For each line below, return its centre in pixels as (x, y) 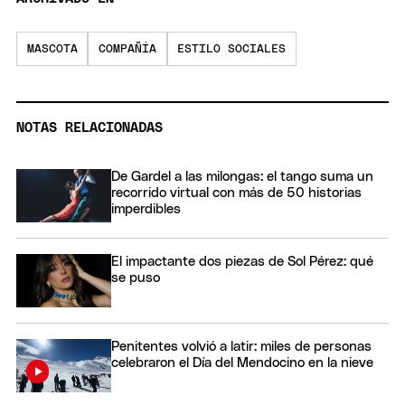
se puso (136, 278)
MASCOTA (52, 49)
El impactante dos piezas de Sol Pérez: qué (242, 261)
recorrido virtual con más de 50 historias (236, 193)
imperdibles (146, 209)
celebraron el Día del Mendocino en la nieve (242, 363)
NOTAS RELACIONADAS (89, 127)
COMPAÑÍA (127, 49)
